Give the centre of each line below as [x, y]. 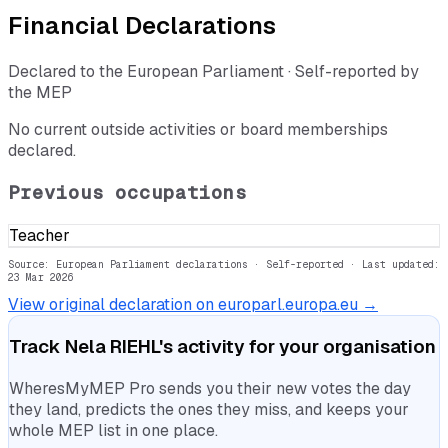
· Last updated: [392, 264]
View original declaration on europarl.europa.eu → [193, 304]
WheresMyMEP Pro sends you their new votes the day [210, 389]
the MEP [40, 93]
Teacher [39, 235]
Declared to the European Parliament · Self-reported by [213, 72]
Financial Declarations [142, 26]
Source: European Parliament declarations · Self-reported [176, 264]
